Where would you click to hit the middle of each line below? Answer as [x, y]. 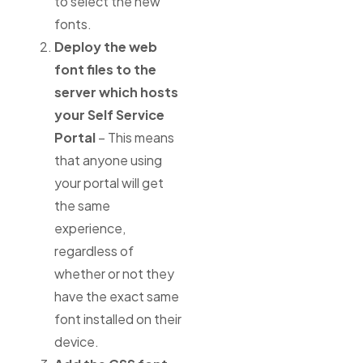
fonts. [73, 23]
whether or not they [114, 273]
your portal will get [109, 182]
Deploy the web [105, 46]
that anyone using [108, 160]
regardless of [94, 250]
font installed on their [117, 318]
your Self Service [109, 114]
